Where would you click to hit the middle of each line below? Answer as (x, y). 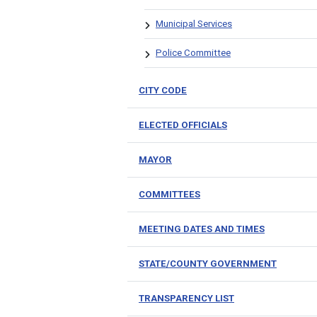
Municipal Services (194, 24)
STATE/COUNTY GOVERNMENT (208, 264)
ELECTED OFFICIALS (183, 125)
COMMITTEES (169, 194)
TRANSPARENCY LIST (186, 298)
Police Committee (193, 53)
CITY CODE (163, 90)
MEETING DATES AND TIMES (202, 229)
